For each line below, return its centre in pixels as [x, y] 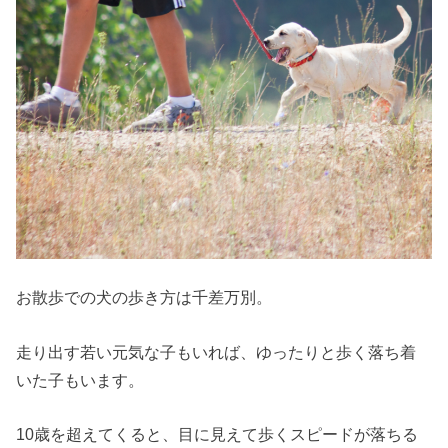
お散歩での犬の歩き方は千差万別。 [144, 297]
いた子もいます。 [80, 379]
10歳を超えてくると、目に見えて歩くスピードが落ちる [217, 433]
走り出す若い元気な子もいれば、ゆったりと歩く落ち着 [216, 351]
